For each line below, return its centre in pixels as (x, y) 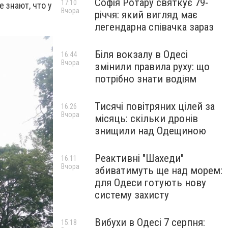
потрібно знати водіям (146, 79)
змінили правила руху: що (152, 67)
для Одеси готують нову (150, 183)
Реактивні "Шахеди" (139, 158)
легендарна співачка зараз (154, 27)
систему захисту (132, 195)
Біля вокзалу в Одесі (141, 54)
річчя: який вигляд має (146, 15)
